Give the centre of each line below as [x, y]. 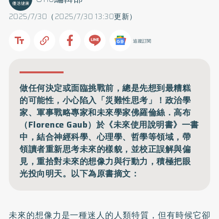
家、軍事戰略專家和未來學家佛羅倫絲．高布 [105, 112]
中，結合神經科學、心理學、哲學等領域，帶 [105, 137]
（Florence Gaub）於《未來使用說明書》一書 [109, 124]
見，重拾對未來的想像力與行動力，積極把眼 [105, 161]
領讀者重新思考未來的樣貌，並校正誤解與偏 [105, 149]
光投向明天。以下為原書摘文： [80, 173]
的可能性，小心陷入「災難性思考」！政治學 [105, 100]
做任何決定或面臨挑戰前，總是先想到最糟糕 [105, 88]
